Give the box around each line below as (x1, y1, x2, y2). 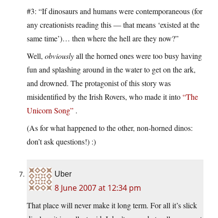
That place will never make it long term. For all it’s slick (27, 200, 197, 211)
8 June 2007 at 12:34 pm (54, 182, 141, 194)
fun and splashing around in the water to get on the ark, (27, 64, 196, 75)
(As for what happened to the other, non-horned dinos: (27, 123, 193, 133)
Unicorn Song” (27, 105, 75, 116)
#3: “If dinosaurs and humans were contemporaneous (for (27, 6, 202, 17)
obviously (45, 51, 76, 61)
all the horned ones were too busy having (76, 51, 202, 61)
